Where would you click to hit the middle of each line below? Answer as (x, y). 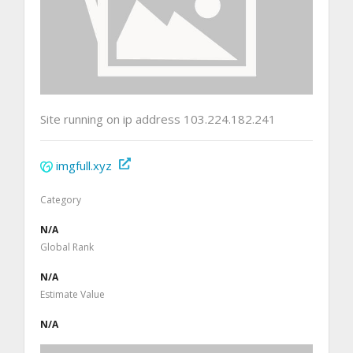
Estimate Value (72, 294)
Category (61, 199)
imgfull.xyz (84, 165)
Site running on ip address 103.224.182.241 (158, 119)
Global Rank (67, 247)
